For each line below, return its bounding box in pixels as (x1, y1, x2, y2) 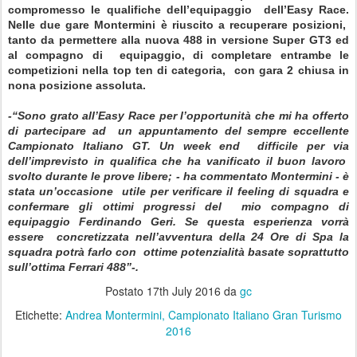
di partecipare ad (8, 124, 112, 137)
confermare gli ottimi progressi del (8, 199, 232, 213)
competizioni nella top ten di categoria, (8, 63, 230, 76)
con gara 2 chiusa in (233, 63, 350, 76)
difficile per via (257, 139, 350, 152)
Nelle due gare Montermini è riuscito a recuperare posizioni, (8, 18, 349, 31)
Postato (105, 282, 147, 299)
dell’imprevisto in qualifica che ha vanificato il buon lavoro (8, 154, 349, 167)
